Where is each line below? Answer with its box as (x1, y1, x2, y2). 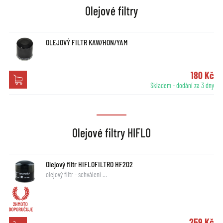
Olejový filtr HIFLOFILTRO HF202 (45, 159, 133, 169)
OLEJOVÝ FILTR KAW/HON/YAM (45, 37, 127, 47)
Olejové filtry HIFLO (72, 125, 151, 140)
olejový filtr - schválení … (45, 170, 107, 179)
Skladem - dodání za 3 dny (150, 81, 215, 90)
